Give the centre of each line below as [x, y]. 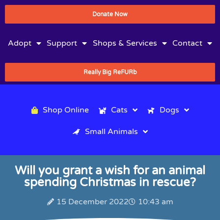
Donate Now [110, 14]
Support [62, 43]
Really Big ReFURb [110, 72]
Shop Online [66, 110]
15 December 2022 [92, 202]
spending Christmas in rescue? [110, 182]
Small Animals [111, 132]
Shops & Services [125, 43]
